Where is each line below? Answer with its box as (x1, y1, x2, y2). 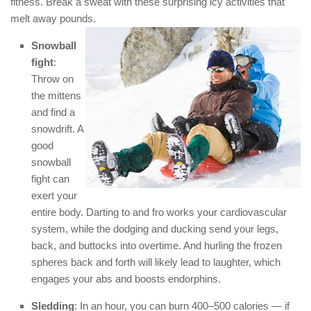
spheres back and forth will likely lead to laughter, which (31, 256, 280, 269)
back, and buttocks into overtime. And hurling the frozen (31, 239, 282, 252)
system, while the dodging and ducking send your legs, (31, 223, 278, 235)
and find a (31, 106, 75, 119)
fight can (31, 173, 69, 185)
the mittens (31, 90, 81, 102)
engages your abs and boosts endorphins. (31, 273, 221, 285)
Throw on (31, 73, 74, 85)
